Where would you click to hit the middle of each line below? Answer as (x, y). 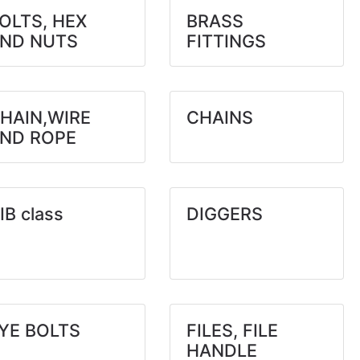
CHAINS (219, 117)
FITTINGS (226, 41)
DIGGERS (224, 214)
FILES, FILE (232, 330)
